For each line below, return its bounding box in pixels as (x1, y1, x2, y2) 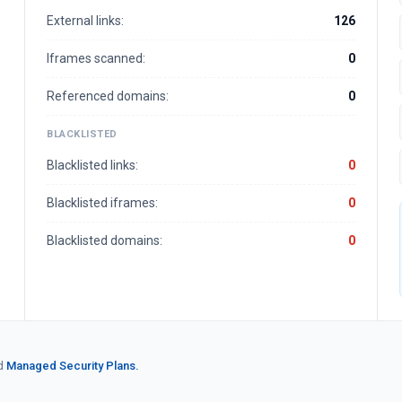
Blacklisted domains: (47, 233, 162, 248)
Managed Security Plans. (6, 359, 139, 372)
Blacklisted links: (47, 158, 138, 172)
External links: (47, 13, 124, 28)
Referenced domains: (47, 89, 169, 103)
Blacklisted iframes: (47, 196, 158, 210)
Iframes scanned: (47, 51, 145, 66)
